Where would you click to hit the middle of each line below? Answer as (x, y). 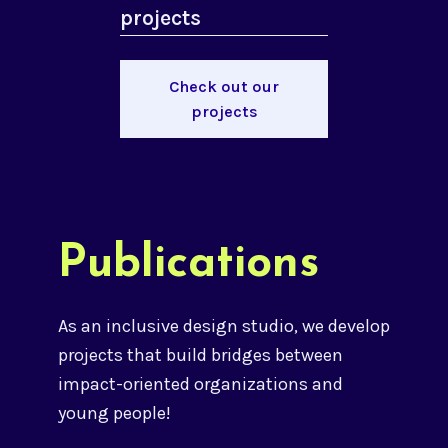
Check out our (224, 86)
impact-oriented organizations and (200, 383)
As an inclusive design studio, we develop (223, 325)
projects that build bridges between (200, 354)
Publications (188, 264)
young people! (114, 412)
